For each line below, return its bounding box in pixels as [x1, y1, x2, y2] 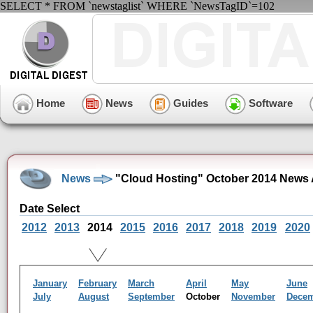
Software [246, 96, 293, 109]
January [33, 278, 67, 289]
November [231, 291, 275, 302]
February [78, 278, 117, 289]
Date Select [20, 203, 80, 214]
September [128, 291, 175, 302]
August [78, 291, 109, 302]
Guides [170, 96, 208, 109]
